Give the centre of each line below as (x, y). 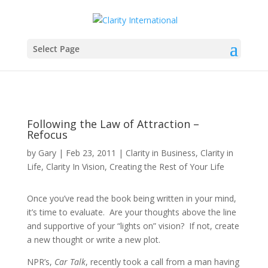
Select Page (56, 48)
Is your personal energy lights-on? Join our (136, 12)
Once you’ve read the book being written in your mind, (131, 198)
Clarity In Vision (75, 166)
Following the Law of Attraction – (113, 124)
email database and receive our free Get (134, 25)
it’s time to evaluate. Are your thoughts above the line (131, 212)
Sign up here (200, 37)
